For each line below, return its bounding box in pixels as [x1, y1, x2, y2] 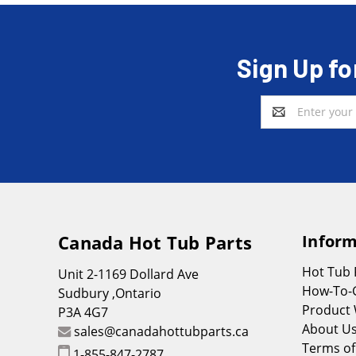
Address [261, 112, 304, 128]
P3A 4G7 [58, 303, 108, 321]
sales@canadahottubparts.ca [74, 322, 249, 340]
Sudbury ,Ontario [58, 284, 161, 302]
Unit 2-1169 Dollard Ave [58, 265, 199, 283]
